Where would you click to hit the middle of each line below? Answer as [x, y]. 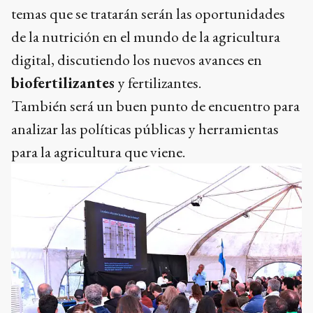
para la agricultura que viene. [100, 152]
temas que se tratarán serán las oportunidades [148, 13]
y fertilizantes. [161, 82]
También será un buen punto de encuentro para [155, 105]
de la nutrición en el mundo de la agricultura [146, 36]
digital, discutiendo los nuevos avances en [137, 59]
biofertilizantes [65, 82]
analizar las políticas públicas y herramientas [145, 129]
